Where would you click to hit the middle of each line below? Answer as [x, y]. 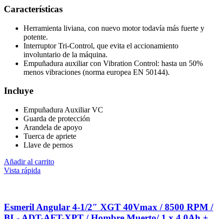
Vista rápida [22, 171]
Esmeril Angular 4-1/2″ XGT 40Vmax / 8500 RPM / [109, 207]
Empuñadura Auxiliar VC [63, 110]
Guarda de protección [57, 119]
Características [33, 9]
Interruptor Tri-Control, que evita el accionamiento [101, 45]
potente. [36, 37]
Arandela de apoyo [53, 128]
